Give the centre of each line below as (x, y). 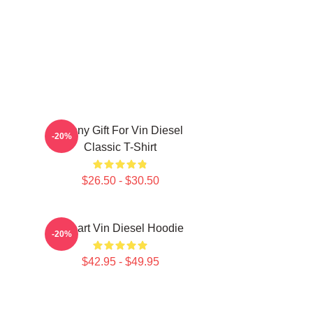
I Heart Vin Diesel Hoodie (120, 228)
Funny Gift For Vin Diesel (120, 130)
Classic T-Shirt (120, 147)
